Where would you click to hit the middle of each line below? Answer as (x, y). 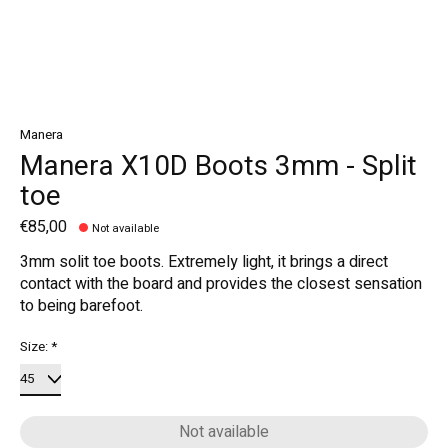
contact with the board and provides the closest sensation (221, 284)
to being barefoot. (81, 306)
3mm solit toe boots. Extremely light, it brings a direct (204, 262)
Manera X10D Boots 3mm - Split (218, 166)
